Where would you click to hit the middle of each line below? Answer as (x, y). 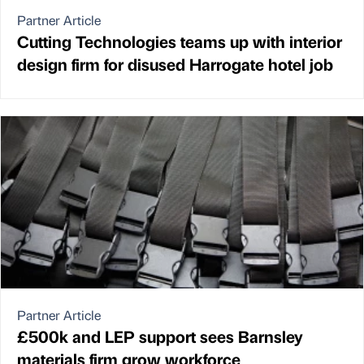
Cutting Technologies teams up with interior (180, 41)
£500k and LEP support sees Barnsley (160, 336)
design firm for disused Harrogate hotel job (175, 63)
